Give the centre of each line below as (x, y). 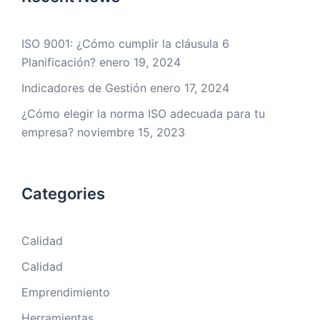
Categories (63, 194)
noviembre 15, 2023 (131, 132)
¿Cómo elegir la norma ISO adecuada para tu (143, 114)
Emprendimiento (66, 292)
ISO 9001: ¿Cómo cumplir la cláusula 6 (125, 44)
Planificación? (59, 62)
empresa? (47, 132)
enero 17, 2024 (190, 88)
